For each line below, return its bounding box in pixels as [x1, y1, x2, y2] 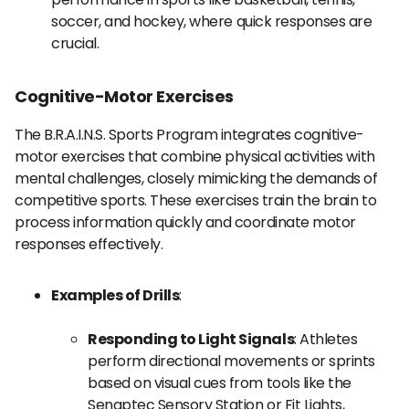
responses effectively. [15, 234, 163, 255]
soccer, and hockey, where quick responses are [51, 11, 372, 32]
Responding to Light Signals [88, 329, 295, 350]
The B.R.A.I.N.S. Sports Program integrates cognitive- [15, 124, 364, 145]
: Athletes [294, 329, 358, 350]
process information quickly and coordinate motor [15, 212, 356, 233]
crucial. [51, 33, 100, 54]
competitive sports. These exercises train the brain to [15, 190, 377, 211]
